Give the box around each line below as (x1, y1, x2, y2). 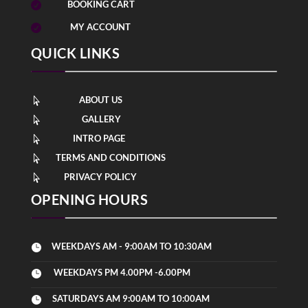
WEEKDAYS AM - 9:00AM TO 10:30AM (51, 241, 212, 252)
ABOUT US (78, 94, 122, 106)
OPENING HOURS (30, 191, 148, 208)
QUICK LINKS (30, 45, 120, 62)
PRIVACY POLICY (63, 171, 137, 183)
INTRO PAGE (72, 133, 125, 144)
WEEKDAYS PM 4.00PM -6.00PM (53, 267, 190, 278)
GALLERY (81, 113, 121, 125)
